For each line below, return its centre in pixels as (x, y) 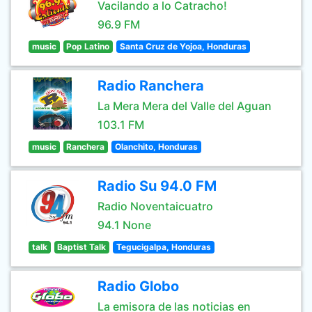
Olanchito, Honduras (156, 147)
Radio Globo (138, 286)
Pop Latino (88, 46)
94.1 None (124, 225)
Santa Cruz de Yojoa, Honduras (183, 46)
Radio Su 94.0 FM (157, 186)
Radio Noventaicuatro (155, 206)
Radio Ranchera (151, 86)
